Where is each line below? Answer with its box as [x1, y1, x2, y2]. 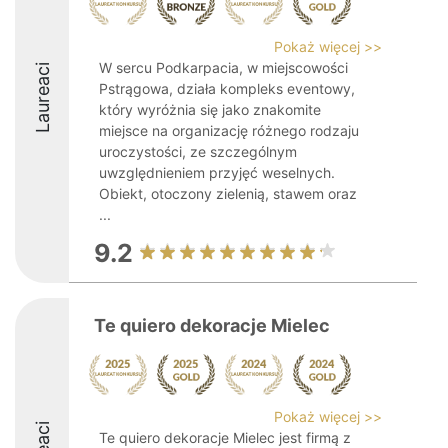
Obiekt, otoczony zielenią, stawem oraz [99, 185, 357, 202]
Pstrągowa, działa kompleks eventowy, [99, 80, 355, 97]
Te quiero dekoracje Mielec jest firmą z [99, 429, 351, 446]
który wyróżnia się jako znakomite [99, 101, 321, 118]
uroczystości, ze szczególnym [99, 143, 297, 160]
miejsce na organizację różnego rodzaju [99, 122, 359, 139]
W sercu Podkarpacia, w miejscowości [99, 59, 348, 76]
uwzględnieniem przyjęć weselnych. [99, 164, 335, 181]
